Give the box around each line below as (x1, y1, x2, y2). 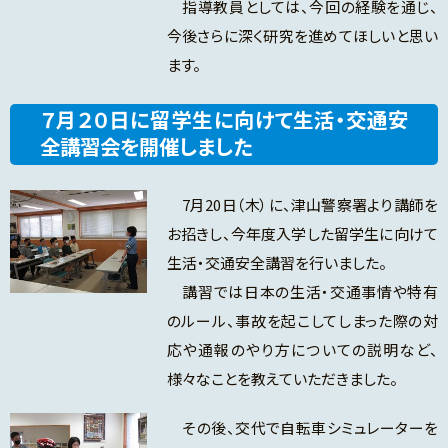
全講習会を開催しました (40, 131, 252, 162)
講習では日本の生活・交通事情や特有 (166, 281, 438, 303)
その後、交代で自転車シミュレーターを (166, 417, 438, 439)
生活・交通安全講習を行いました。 (166, 252, 387, 274)
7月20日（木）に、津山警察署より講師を (166, 194, 438, 216)
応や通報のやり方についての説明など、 (166, 339, 438, 361)
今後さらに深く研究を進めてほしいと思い (166, 25, 438, 47)
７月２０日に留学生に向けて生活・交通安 (40, 104, 408, 135)
